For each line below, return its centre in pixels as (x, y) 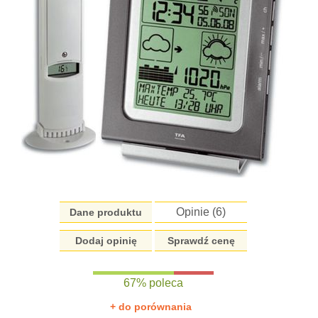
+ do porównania (150, 307)
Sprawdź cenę (201, 241)
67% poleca (154, 283)
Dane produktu (106, 212)
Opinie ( (196, 212)
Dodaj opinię (106, 241)
